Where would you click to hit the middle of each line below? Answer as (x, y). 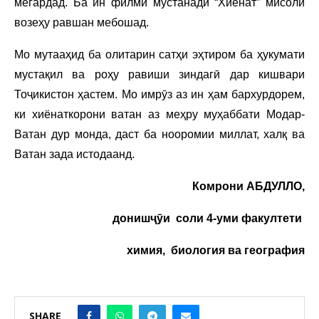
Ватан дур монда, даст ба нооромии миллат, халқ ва (159, 134)
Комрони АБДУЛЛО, (249, 186)
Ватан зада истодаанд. (76, 154)
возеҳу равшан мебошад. (82, 22)
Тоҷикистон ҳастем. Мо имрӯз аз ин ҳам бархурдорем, (159, 94)
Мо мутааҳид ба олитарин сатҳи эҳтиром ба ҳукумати (159, 54)
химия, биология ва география (216, 250)
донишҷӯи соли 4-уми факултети (207, 218)
